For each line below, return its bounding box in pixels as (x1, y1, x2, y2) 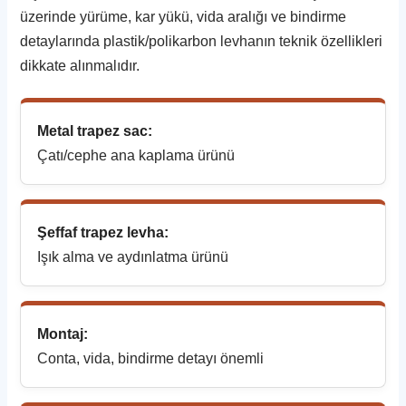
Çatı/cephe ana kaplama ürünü (37, 147, 236, 163)
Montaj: (37, 325, 89, 342)
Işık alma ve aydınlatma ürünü (37, 248, 229, 265)
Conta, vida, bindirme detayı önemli (37, 350, 265, 366)
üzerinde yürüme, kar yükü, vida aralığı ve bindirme (20, 8, 347, 24)
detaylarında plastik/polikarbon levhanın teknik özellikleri (20, 33, 383, 49)
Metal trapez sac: (37, 122, 153, 139)
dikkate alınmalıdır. (20, 57, 140, 73)
